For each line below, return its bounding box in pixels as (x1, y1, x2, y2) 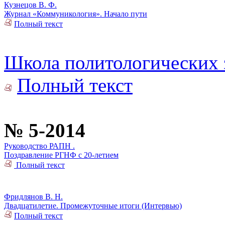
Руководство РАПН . (4, 141, 75, 150)
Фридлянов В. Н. (4, 192, 63, 201)
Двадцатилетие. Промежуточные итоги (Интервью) (4, 201, 182, 210)
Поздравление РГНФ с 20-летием (4, 150, 119, 159)
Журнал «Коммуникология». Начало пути (4, 9, 147, 18)
